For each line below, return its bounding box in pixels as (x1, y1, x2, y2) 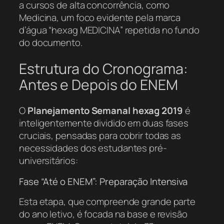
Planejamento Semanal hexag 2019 (27, 104, 183, 117)
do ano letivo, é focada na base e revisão (19, 207, 187, 221)
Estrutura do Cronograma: (19, 58, 188, 78)
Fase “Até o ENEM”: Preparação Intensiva (19, 174, 188, 188)
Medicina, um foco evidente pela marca (19, 11, 181, 24)
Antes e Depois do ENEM (19, 74, 178, 94)
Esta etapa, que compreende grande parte (19, 195, 196, 208)
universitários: (19, 154, 78, 167)
